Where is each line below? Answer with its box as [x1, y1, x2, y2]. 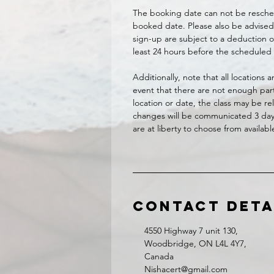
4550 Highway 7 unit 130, [144, 225, 238, 236]
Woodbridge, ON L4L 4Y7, [144, 238, 246, 249]
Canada [144, 251, 174, 262]
